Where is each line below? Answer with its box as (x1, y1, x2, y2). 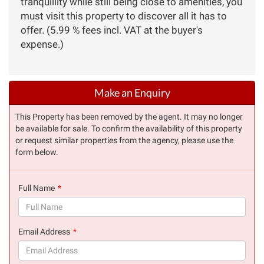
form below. (15, 147, 58, 157)
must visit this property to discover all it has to (21, 9, 227, 22)
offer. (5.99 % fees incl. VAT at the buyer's (21, 24, 203, 36)
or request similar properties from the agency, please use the (15, 135, 233, 145)
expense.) (21, 38, 64, 50)
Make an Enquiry (94, 86, 170, 99)
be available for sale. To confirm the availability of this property (15, 123, 242, 133)
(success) (18, 217, 53, 227)
